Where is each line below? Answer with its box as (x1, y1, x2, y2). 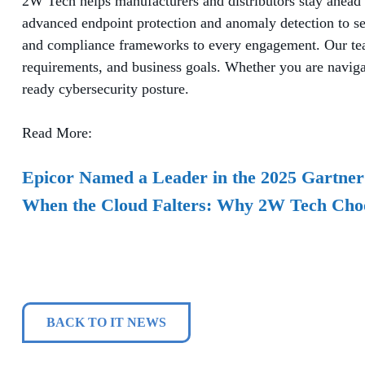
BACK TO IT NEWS (46, 314, 166, 329)
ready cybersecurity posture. (22, 80, 189, 97)
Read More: (22, 124, 92, 141)
